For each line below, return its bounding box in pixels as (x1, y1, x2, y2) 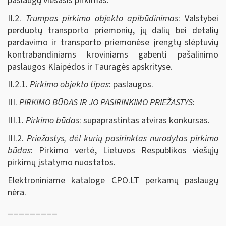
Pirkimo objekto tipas (30, 78, 109, 91)
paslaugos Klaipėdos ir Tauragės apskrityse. (8, 60, 173, 73)
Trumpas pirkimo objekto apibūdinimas (25, 12, 179, 25)
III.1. (8, 114, 26, 127)
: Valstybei (178, 12, 219, 25)
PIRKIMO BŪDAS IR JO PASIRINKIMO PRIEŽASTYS (19, 96, 193, 109)
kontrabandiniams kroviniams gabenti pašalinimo (8, 48, 218, 61)
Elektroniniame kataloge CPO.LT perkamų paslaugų (8, 174, 218, 187)
